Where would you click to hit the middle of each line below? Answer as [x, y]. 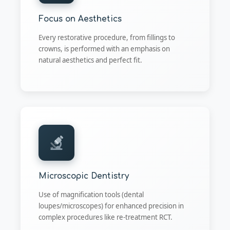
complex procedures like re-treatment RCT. [106, 217]
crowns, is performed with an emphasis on [104, 49]
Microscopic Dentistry [84, 176]
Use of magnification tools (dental [91, 194]
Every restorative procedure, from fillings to [107, 38]
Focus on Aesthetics [80, 19]
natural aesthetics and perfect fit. [90, 60]
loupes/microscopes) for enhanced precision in [111, 206]
